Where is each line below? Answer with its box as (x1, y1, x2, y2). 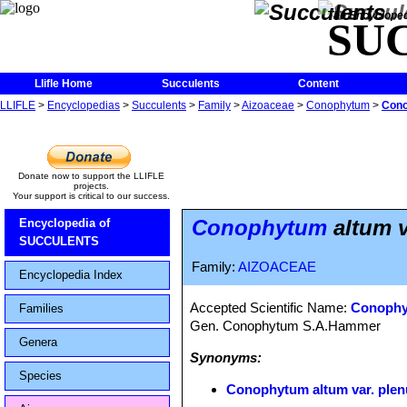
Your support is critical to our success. (12, 191, 170, 201)
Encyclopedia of (19, 216, 110, 230)
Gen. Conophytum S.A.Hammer (190, 318, 382, 333)
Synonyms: (190, 350, 263, 365)
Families (19, 302, 64, 315)
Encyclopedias (47, 99, 120, 112)
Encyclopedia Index (19, 268, 123, 282)
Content (297, 77, 339, 90)
